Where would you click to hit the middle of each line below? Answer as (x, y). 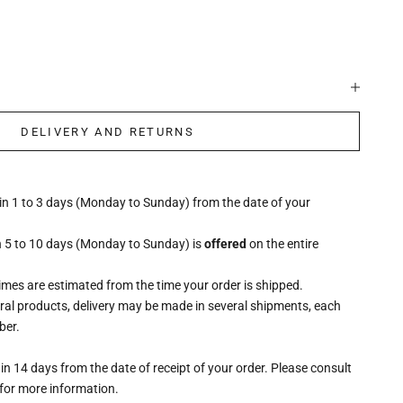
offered (226, 244)
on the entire (283, 244)
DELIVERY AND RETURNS (108, 131)
